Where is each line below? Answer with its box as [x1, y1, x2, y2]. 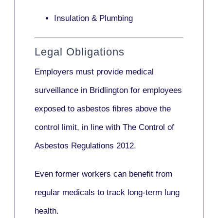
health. [35, 206, 59, 216]
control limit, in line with [35, 122, 123, 132]
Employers [35, 67, 76, 76]
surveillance [35, 85, 78, 95]
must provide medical [76, 67, 154, 76]
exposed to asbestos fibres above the [35, 104, 171, 113]
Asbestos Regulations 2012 [35, 141, 134, 150]
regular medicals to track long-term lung [35, 187, 180, 197]
